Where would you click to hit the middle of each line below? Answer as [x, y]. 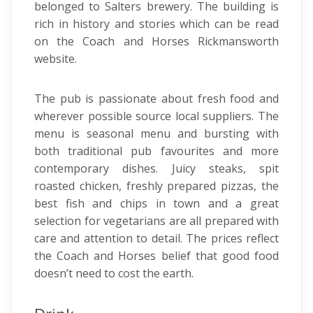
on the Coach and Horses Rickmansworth [156, 41]
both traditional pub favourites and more [156, 151]
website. [58, 59]
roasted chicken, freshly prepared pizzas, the [156, 186]
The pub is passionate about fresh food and [156, 99]
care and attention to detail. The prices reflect [156, 238]
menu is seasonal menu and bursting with [156, 133]
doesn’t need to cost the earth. [114, 273]
